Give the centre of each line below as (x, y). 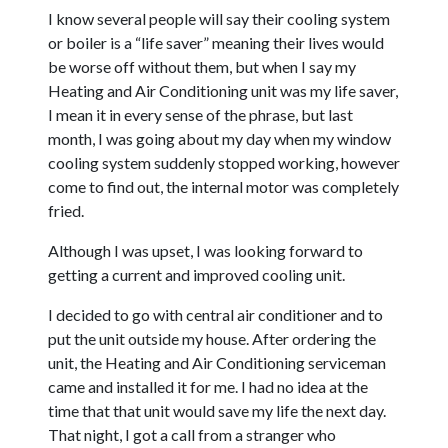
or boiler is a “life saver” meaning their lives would (216, 42)
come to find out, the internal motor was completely (223, 186)
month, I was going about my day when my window (219, 138)
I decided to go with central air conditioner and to (215, 314)
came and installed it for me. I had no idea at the (208, 386)
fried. (66, 210)
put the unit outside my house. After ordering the (212, 338)
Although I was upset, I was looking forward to (205, 250)
